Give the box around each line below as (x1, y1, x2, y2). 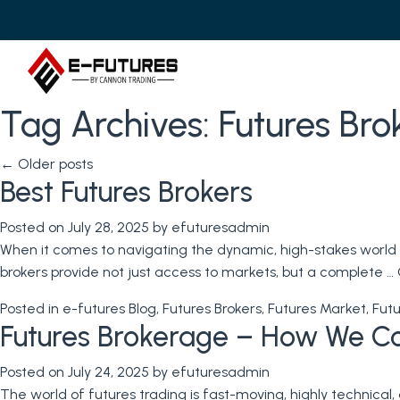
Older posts (14, 155, 93, 172)
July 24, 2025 (68, 363, 149, 380)
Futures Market (268, 300, 366, 317)
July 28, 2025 (68, 219, 149, 236)
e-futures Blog (62, 300, 156, 317)
